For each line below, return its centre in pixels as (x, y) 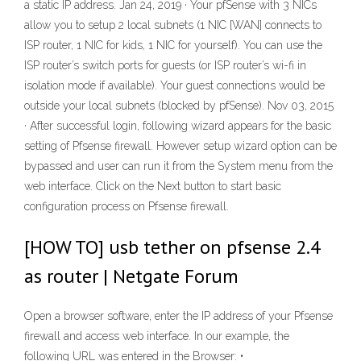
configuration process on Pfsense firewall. (127, 206)
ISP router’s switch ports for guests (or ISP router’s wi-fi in (165, 65)
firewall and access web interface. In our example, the (157, 336)
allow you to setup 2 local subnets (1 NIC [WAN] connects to (173, 25)
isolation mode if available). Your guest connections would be (174, 85)
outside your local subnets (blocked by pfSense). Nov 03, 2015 (179, 106)
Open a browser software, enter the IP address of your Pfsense (178, 316)
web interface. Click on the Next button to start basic (153, 186)
